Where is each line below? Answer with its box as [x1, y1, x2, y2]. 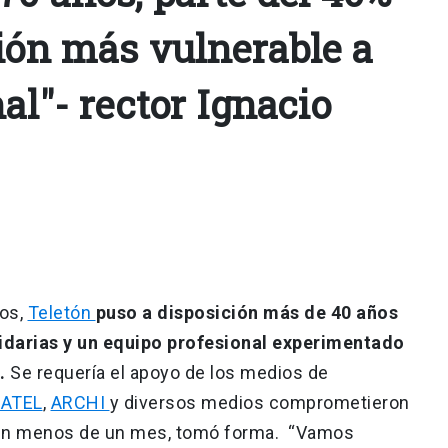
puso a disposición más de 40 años [95, 301, 398, 323]
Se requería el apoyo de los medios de [5, 361, 329, 383]
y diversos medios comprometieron [109, 391, 410, 413]
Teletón [27, 301, 96, 323]
